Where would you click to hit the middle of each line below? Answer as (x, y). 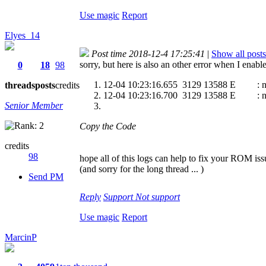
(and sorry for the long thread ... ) (142, 169)
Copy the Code (108, 126)
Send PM (46, 176)
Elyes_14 (22, 35)
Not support (158, 197)
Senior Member (34, 105)
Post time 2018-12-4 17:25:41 (148, 53)
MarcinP (21, 237)
